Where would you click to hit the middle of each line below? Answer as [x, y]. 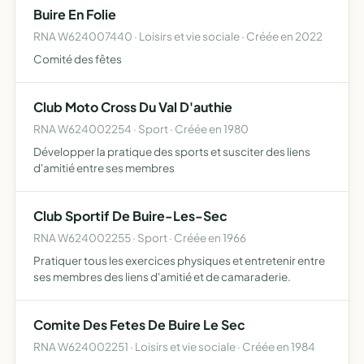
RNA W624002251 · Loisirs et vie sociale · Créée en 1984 [174, 347]
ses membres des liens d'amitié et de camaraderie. [162, 277]
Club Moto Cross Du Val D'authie [133, 107]
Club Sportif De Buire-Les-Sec [130, 216]
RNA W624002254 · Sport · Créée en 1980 [141, 129]
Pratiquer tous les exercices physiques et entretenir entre [179, 260]
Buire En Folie [75, 14]
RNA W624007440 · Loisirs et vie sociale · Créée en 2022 [178, 36]
